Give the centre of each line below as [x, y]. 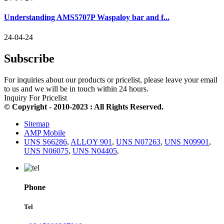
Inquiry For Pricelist [35, 97]
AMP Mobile [45, 132]
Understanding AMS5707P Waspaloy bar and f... [87, 17]
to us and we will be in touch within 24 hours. [76, 88]
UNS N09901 [187, 141]
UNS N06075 [46, 150]
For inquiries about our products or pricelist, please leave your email [111, 79]
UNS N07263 [138, 141]
